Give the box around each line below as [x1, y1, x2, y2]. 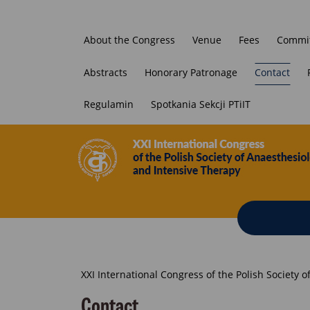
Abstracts [84, 65, 127, 79]
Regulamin [84, 98, 134, 111]
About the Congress [84, 33, 175, 46]
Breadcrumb [81, 264, 174, 294]
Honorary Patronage [145, 65, 237, 79]
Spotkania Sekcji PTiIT [151, 98, 250, 111]
